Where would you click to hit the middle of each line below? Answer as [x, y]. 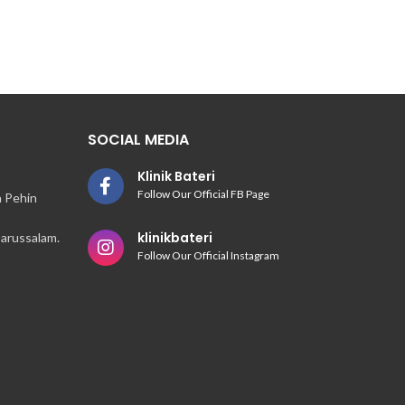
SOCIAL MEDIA [138, 139]
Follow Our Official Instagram [208, 255]
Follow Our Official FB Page [203, 193]
